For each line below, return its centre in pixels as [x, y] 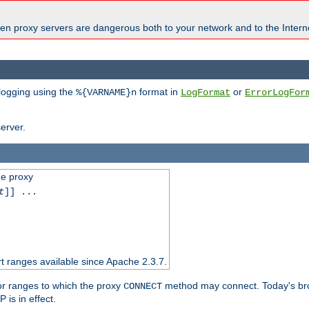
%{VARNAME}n [106, 92]
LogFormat [206, 92]
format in [159, 91]
